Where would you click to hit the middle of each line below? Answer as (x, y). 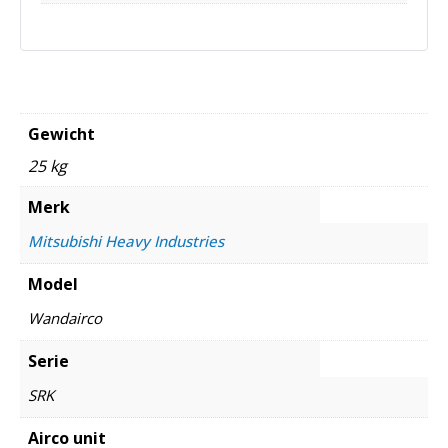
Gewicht (61, 134)
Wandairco (65, 318)
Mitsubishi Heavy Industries (126, 241)
